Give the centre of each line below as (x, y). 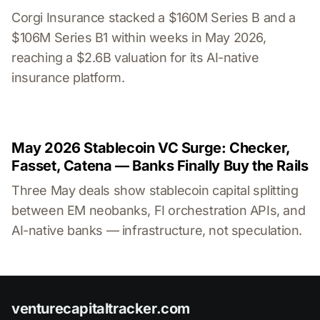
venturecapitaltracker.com (101, 309)
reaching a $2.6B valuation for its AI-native (135, 58)
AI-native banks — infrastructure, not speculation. (157, 231)
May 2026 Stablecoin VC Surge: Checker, (151, 148)
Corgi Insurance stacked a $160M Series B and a (154, 18)
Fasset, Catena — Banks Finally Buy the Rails (160, 166)
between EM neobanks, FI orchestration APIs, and (159, 211)
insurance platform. (68, 78)
